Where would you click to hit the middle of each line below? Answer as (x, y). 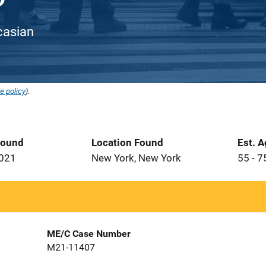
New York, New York (136, 158)
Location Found (127, 142)
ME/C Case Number (88, 234)
